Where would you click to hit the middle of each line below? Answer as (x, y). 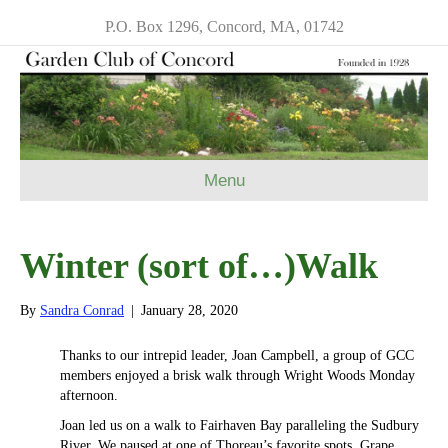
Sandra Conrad (82, 311)
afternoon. (89, 396)
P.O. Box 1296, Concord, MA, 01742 (224, 26)
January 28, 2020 (189, 311)
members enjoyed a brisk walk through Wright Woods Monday (237, 376)
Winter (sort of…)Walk (199, 266)
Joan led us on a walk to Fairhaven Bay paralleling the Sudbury (239, 426)
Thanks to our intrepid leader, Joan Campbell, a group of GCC (237, 356)
